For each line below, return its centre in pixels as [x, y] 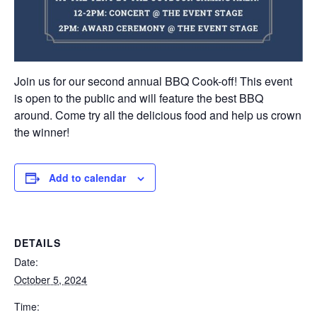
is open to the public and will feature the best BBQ [139, 98]
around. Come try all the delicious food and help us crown [158, 115]
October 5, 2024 [51, 280]
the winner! [42, 132]
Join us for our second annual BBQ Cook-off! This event [153, 81]
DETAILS [38, 243]
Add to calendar [87, 178]
